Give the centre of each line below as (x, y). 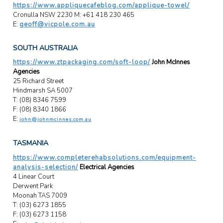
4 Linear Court (33, 176)
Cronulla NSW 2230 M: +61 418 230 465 (73, 15)
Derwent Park (33, 186)
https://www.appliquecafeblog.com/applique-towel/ (101, 6)
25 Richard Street (38, 81)
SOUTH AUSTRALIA (45, 48)
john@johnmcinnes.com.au (55, 120)
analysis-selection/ (45, 167)
